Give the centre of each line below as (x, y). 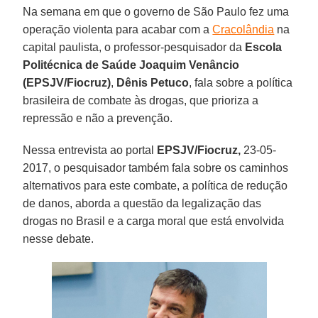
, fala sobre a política (241, 82)
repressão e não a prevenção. (98, 118)
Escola (264, 47)
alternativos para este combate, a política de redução (155, 185)
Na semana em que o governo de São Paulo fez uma (156, 11)
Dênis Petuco (153, 82)
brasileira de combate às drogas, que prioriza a (141, 100)
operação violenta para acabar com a (118, 29)
